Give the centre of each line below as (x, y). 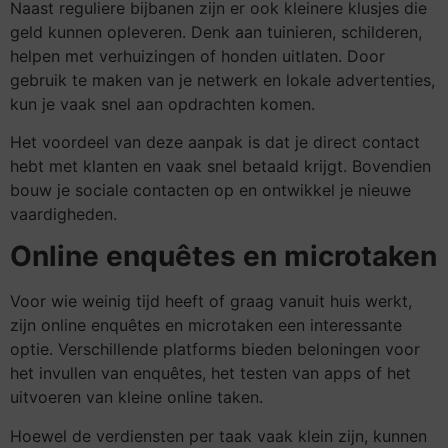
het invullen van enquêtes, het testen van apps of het (210, 373)
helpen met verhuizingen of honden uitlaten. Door (197, 55)
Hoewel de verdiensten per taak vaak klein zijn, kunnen (218, 435)
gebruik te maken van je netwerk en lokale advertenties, (222, 79)
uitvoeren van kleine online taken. (136, 397)
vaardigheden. (63, 213)
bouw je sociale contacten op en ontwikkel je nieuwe (210, 189)
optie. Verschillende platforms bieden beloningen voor (215, 349)
